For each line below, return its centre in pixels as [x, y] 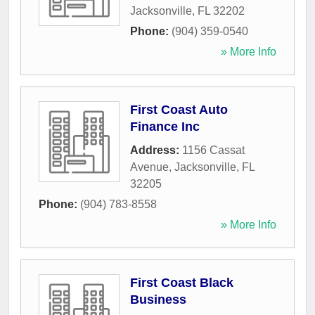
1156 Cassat [213, 150]
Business [158, 300]
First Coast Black [182, 283]
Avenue [149, 167]
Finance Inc [165, 127]
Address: [156, 150]
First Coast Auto [179, 110]
